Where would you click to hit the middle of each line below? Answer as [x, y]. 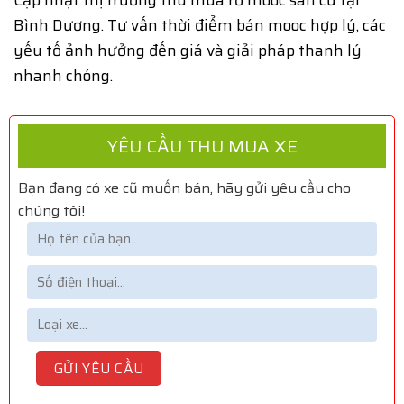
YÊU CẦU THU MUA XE [202, 147]
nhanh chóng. [63, 75]
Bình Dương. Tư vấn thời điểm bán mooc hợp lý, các [200, 25]
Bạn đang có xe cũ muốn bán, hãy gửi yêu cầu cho [184, 188]
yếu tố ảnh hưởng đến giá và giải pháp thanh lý [188, 50]
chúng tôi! [51, 211]
